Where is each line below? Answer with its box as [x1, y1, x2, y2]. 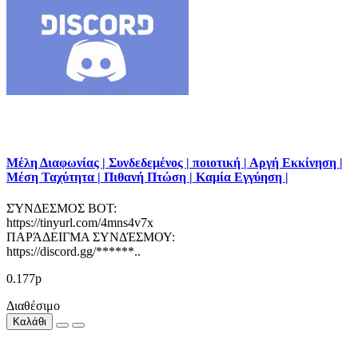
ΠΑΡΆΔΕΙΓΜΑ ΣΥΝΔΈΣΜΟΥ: [6, 229, 175, 244]
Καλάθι [13, 315, 46, 328]
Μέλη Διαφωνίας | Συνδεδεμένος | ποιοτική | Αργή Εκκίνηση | [6, 155, 343, 169]
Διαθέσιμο [6, 298, 60, 312]
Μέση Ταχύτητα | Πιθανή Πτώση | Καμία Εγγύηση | [6, 169, 288, 184]
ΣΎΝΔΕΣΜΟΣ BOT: [6, 201, 117, 215]
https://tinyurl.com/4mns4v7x [6, 215, 153, 229]
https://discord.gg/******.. [6, 244, 141, 258]
